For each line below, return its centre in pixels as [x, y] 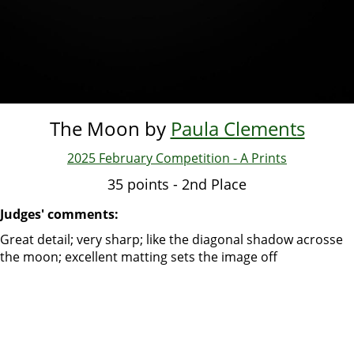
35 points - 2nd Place [177, 185]
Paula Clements [237, 129]
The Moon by [110, 129]
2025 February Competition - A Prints [177, 158]
